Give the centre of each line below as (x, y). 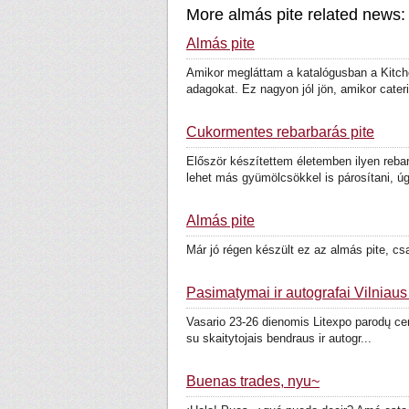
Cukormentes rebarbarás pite (280, 132)
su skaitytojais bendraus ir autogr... (279, 338)
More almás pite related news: (296, 15)
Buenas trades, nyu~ (253, 381)
